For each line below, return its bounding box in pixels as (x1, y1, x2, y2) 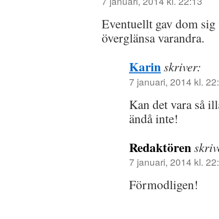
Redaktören (129, 137, 191, 156)
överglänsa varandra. (102, 29, 204, 46)
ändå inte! (129, 109, 178, 127)
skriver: (164, 58, 201, 75)
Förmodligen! (129, 175, 198, 193)
